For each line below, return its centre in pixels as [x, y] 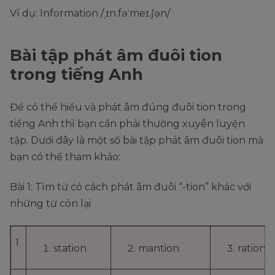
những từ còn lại [52, 203]
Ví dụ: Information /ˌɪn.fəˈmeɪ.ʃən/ [90, 13]
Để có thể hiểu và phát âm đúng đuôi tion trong [128, 107]
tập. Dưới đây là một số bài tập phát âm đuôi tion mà [137, 140]
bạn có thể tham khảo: [65, 157]
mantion [159, 248]
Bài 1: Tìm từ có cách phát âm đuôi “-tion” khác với [130, 187]
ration [252, 248]
